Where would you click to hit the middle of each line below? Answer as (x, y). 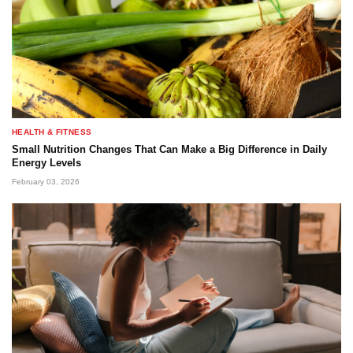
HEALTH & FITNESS (52, 132)
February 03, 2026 (46, 182)
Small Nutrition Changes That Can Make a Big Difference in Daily (169, 149)
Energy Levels (46, 163)
